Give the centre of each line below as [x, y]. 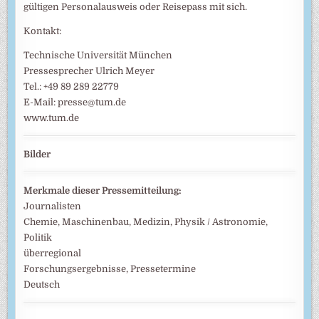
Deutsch [42, 284]
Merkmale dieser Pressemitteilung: [103, 190]
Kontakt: [43, 31]
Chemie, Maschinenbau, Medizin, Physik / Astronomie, [146, 221]
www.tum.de [52, 117]
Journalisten [53, 206]
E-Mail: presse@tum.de [75, 102]
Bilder [37, 154]
